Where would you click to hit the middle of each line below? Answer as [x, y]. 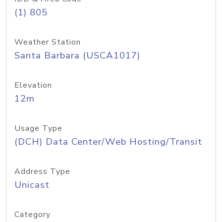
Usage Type [38, 128]
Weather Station [48, 42]
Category [32, 215]
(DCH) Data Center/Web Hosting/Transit [108, 142]
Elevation [33, 85]
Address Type [42, 171]
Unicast [32, 185]
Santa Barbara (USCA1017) [77, 55]
